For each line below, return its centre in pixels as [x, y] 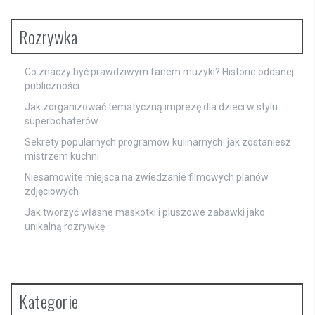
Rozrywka [48, 37]
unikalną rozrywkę [65, 227]
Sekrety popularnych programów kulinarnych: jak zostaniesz [158, 142]
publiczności [52, 86]
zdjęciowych [52, 192]
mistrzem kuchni [62, 156]
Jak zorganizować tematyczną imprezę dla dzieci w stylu [151, 107]
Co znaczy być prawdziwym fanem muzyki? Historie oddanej [159, 72]
